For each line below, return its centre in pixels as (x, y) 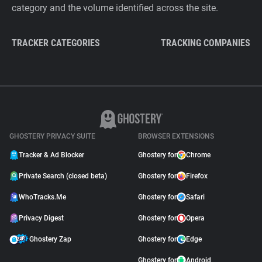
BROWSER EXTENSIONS (176, 136)
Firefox (197, 176)
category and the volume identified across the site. (115, 8)
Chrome (198, 155)
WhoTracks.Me (42, 197)
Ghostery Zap (50, 239)
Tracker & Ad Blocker (51, 155)
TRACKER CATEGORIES (56, 43)
